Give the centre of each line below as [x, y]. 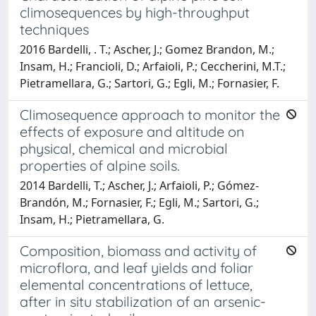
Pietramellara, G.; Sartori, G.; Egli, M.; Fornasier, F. [150, 83]
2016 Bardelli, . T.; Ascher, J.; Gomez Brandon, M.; [147, 49]
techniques [54, 29]
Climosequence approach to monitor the [150, 114]
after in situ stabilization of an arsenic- [143, 301]
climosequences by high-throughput [135, 12]
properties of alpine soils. [100, 165]
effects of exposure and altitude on [132, 131]
